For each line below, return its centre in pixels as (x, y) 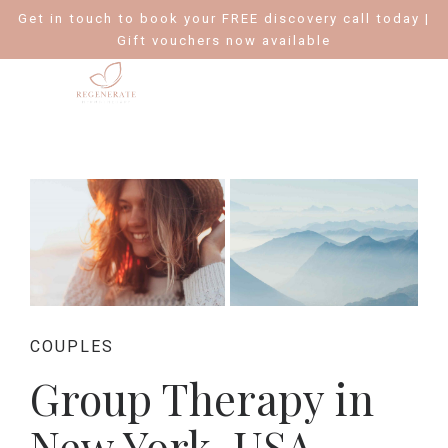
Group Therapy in (202, 398)
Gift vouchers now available (224, 40)
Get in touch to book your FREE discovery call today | (224, 18)
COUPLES (72, 346)
